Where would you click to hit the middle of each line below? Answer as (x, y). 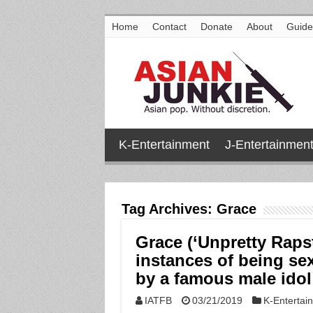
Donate (216, 27)
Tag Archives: (169, 209)
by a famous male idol (223, 278)
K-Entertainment (164, 145)
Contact (169, 27)
